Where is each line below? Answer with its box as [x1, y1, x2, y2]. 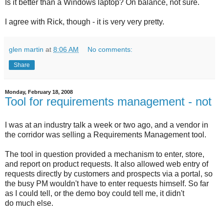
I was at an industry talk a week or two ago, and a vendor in [5, 120, 208, 129]
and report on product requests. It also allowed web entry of [5, 159, 208, 168]
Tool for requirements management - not [5, 95, 212, 109]
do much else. [5, 198, 53, 207]
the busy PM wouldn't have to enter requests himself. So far [5, 179, 209, 188]
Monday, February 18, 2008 [5, 89, 73, 95]
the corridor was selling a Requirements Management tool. [5, 130, 206, 139]
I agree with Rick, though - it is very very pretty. [5, 18, 164, 26]
